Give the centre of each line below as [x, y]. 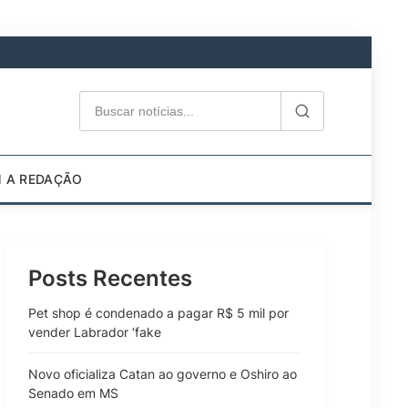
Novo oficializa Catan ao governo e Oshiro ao [163, 373]
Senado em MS [73, 393]
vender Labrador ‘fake [95, 331]
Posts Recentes [110, 278]
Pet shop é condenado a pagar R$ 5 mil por [158, 312]
